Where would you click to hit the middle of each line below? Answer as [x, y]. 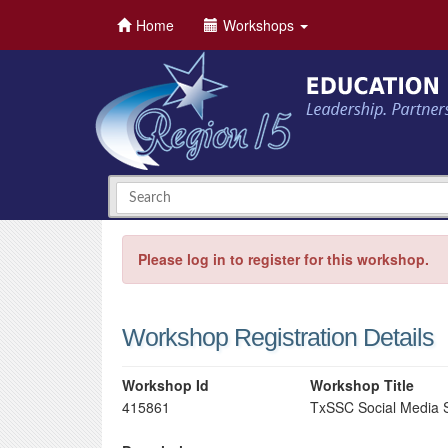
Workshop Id [165, 385]
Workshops [260, 25]
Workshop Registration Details [278, 337]
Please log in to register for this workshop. [283, 259]
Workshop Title [362, 385]
